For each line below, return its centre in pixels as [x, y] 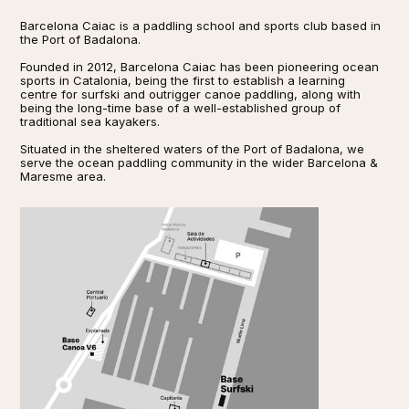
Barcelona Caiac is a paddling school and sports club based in [201, 25]
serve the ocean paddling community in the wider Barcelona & [199, 162]
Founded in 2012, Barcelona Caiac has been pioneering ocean [200, 66]
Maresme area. [63, 176]
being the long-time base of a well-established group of [181, 107]
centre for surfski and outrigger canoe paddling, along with [191, 94]
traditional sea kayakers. [90, 121]
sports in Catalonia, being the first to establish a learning [183, 80]
